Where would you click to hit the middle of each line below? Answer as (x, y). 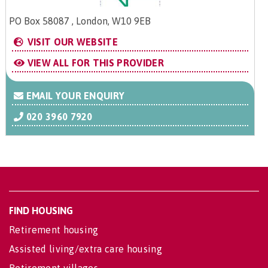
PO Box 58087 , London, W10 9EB (80, 21)
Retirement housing (54, 230)
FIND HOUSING (41, 211)
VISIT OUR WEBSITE (71, 42)
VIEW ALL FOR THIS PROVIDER (94, 63)
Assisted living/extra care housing (86, 249)
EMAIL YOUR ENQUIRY (74, 96)
